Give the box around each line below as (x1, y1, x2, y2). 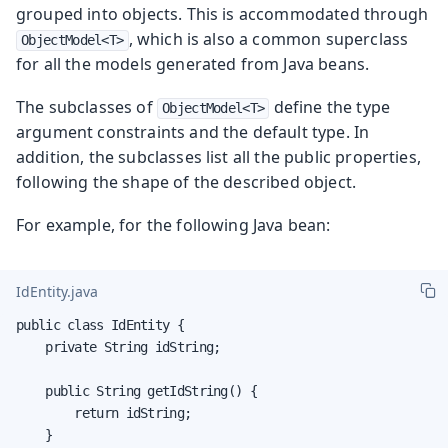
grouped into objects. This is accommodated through (16, 2, 429, 25)
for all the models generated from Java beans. (16, 52, 370, 75)
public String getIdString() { (16, 382, 257, 399)
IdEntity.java (16, 282, 98, 302)
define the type (269, 95, 391, 118)
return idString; (16, 404, 192, 421)
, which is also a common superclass (128, 27, 409, 50)
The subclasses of (16, 95, 157, 118)
